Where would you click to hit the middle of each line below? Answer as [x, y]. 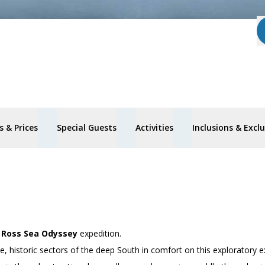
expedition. [101, 233]
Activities [154, 127]
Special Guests [87, 127]
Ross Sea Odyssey [41, 233]
